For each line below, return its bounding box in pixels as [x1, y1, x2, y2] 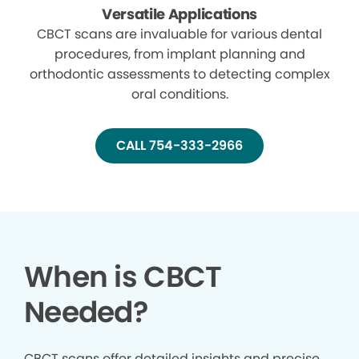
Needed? [24, 292, 147, 333]
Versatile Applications [102, 4, 257, 25]
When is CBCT [24, 256, 222, 298]
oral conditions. [131, 85, 228, 104]
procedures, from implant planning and [54, 45, 305, 64]
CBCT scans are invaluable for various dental [37, 25, 322, 44]
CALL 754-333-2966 [116, 136, 243, 155]
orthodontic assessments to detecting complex [29, 65, 330, 84]
